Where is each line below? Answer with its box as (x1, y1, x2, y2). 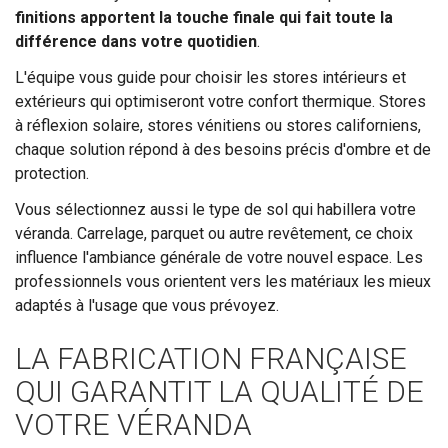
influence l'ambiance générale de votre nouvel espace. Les (15, 247, 423, 267)
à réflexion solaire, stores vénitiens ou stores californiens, (15, 115, 421, 135)
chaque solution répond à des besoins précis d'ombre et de (15, 139, 431, 159)
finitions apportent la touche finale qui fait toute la (15, 7, 393, 27)
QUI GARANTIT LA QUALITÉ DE (15, 373, 424, 409)
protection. (15, 163, 89, 183)
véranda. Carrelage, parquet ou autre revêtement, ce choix (15, 223, 413, 243)
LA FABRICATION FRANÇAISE (15, 340, 407, 376)
